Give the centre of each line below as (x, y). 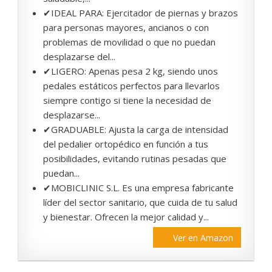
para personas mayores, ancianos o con (126, 28)
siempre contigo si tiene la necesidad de (127, 100)
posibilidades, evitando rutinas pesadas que (135, 159)
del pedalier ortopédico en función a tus (126, 144)
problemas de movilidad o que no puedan (129, 42)
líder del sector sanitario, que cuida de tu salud (140, 202)
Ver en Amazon (203, 238)
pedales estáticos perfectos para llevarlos (131, 86)
